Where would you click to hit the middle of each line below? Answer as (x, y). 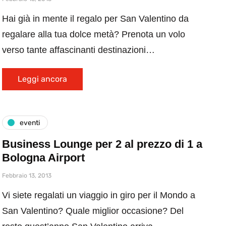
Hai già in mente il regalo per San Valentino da (95, 19)
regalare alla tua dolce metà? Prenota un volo (94, 34)
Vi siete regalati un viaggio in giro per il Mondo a (99, 195)
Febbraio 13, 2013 (27, 176)
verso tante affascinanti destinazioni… (78, 50)
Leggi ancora (42, 79)
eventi (30, 123)
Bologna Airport (43, 158)
